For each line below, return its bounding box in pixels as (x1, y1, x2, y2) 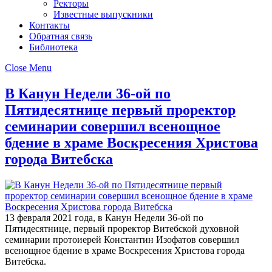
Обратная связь (29, 31, 92, 41)
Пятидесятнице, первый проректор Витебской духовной (5, 223, 239, 234)
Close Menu (5, 63, 52, 73)
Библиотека (29, 42, 78, 52)
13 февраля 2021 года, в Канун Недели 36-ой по (5, 212, 203, 223)
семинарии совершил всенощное (5, 118, 220, 134)
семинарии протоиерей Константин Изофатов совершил (5, 234, 239, 245)
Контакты (29, 20, 70, 30)
